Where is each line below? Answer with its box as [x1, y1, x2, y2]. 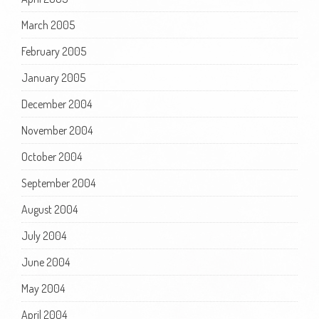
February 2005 [21, 43, 86, 58]
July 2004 [21, 228, 66, 243]
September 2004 [21, 175, 95, 190]
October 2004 [21, 149, 82, 164]
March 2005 [21, 17, 75, 32]
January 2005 [21, 70, 85, 85]
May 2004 [21, 281, 65, 296]
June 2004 [21, 254, 70, 269]
